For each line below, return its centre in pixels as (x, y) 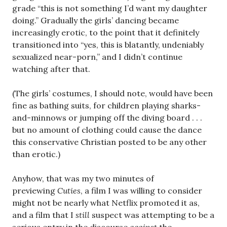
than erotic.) (36, 154)
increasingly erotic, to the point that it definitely (106, 33)
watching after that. (51, 69)
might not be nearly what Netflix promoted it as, (106, 203)
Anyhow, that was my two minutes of (83, 179)
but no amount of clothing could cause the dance (107, 130)
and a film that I (44, 215)
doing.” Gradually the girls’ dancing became (96, 21)
